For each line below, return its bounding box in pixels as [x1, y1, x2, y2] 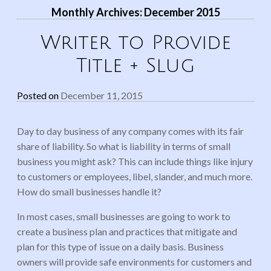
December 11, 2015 [60, 89, 143, 101]
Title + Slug [76, 54, 195, 76]
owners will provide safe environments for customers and [17, 255, 252, 267]
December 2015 [143, 5, 220, 19]
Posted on [17, 89, 60, 101]
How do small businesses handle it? [17, 185, 162, 197]
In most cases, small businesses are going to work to [17, 210, 230, 222]
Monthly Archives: [51, 5, 144, 19]
